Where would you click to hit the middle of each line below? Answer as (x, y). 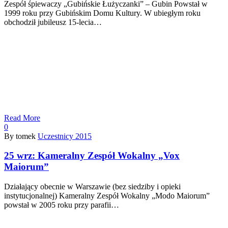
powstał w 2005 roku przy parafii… (62, 205)
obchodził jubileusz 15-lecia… (53, 22)
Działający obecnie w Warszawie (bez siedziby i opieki (92, 187)
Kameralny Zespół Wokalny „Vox (109, 156)
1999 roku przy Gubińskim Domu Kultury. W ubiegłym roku (102, 13)
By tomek (20, 136)
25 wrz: (21, 156)
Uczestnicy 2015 (65, 136)
